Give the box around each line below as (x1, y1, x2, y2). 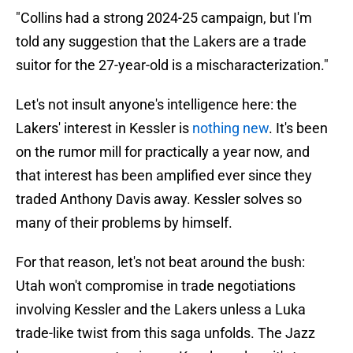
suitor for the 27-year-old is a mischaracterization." (16, 57, 329, 74)
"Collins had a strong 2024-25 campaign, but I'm (16, 9, 312, 27)
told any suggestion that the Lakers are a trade (16, 33, 307, 50)
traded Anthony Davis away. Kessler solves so (16, 191, 302, 208)
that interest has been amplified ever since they (16, 167, 312, 184)
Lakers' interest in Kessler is (16, 120, 192, 137)
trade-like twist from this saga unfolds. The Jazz (16, 325, 315, 342)
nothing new (192, 120, 269, 137)
